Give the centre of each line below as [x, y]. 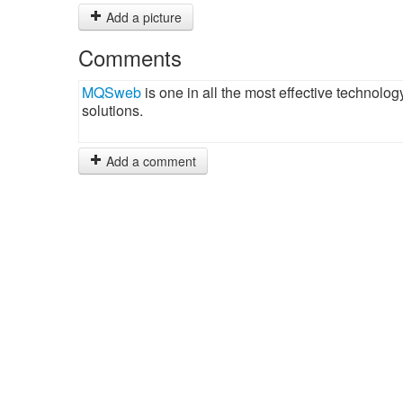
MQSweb [112, 92]
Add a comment [149, 161]
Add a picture [142, 17]
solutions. [112, 110]
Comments [130, 57]
